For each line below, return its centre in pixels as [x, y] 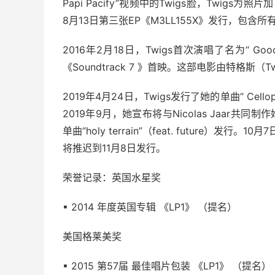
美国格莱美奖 [92, 236]
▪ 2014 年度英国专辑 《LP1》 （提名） [150, 207]
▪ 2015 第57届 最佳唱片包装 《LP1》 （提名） [167, 266]
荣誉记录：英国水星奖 [112, 177]
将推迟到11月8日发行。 [114, 148]
